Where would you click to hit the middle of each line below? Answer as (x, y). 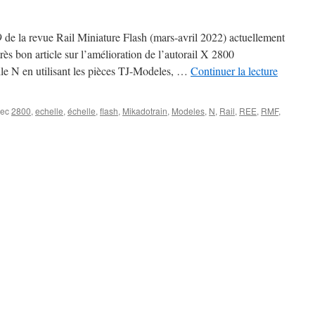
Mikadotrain (145, 111)
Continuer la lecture (234, 71)
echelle (49, 111)
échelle (82, 111)
